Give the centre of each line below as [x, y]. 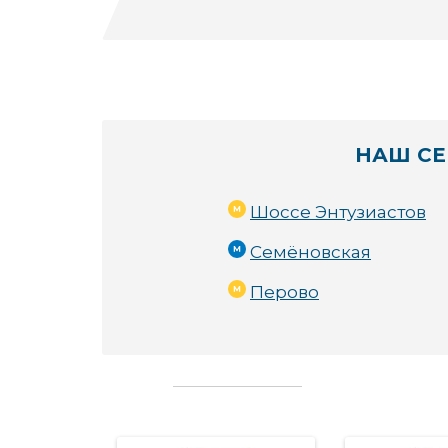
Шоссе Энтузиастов [338, 212]
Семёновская [310, 252]
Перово [284, 292]
